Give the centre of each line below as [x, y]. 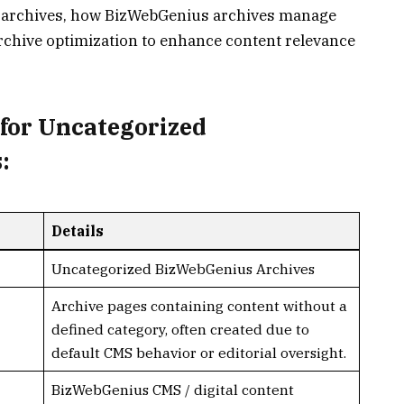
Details [77, 230]
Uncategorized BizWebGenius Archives [183, 268]
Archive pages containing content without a [199, 305]
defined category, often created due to [180, 329]
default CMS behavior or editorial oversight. [198, 352]
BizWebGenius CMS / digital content [172, 389]
